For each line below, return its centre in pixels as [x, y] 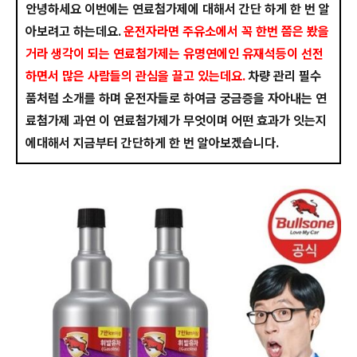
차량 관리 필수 [283, 76]
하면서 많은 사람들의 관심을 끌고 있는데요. [135, 76]
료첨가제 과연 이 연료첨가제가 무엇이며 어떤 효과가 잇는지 [176, 120]
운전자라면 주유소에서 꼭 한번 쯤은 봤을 [226, 31]
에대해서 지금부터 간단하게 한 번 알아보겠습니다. [152, 143]
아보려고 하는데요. [75, 31]
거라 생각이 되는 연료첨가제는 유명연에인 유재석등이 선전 [175, 53]
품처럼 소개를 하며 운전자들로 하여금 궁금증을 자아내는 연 [176, 98]
